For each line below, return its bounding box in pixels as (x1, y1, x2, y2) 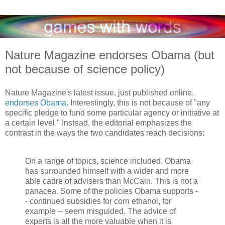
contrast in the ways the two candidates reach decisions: (5, 129, 204, 138)
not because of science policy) (5, 62, 165, 76)
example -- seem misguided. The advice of (25, 207, 176, 216)
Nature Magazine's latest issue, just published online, (5, 88, 194, 97)
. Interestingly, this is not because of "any (66, 98, 210, 107)
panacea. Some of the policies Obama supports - (25, 187, 198, 196)
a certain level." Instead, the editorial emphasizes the (5, 119, 192, 128)
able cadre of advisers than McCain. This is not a (25, 177, 198, 186)
